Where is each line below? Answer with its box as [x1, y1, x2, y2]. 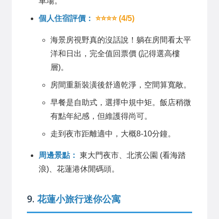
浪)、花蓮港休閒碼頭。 [39, 165, 119, 174]
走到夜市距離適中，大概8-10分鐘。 [50, 130, 175, 138]
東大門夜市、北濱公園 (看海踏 [78, 151, 186, 160]
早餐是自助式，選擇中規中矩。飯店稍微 [50, 98, 191, 107]
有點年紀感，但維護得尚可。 [50, 112, 152, 121]
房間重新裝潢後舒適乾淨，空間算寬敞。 [50, 81, 191, 89]
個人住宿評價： [39, 14, 93, 23]
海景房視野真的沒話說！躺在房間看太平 [50, 36, 191, 44]
